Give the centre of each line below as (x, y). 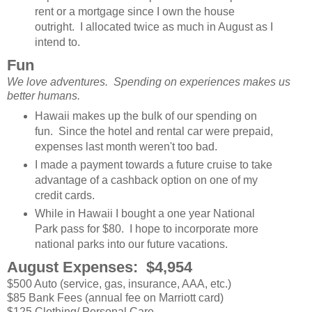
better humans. (46, 96)
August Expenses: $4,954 (100, 267)
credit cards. (64, 196)
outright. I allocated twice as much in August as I (154, 27)
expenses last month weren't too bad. (126, 147)
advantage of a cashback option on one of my (146, 180)
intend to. (57, 42)
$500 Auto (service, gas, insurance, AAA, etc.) (119, 283)
